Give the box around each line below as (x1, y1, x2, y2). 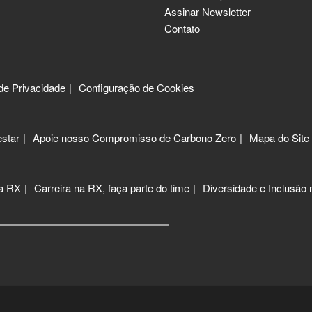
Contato (164, 21, 200, 36)
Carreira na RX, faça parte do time (34, 180, 189, 196)
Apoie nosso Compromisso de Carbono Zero (33, 130, 236, 146)
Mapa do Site (249, 130, 309, 146)
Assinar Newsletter (164, 4, 251, 19)
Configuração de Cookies (79, 80, 194, 95)
